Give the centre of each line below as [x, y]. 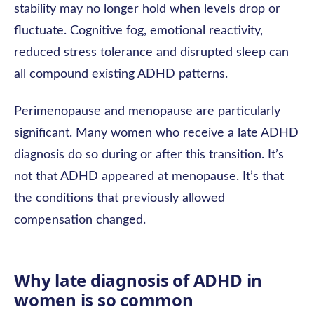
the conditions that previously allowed [120, 198]
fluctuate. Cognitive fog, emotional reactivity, [138, 31]
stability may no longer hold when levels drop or [147, 9]
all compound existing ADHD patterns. [121, 74]
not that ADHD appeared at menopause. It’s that [149, 177]
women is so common [104, 300]
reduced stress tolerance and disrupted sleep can [151, 53]
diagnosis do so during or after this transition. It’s [149, 155]
